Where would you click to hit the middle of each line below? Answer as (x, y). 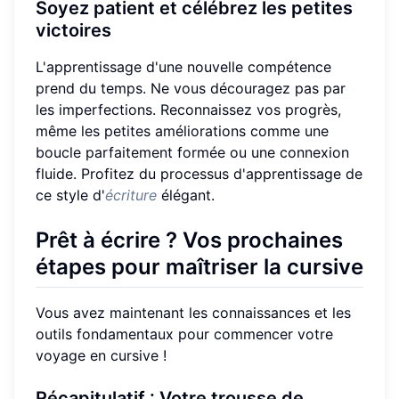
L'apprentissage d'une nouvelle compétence (183, 66)
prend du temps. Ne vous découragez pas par (191, 88)
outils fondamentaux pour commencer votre (184, 334)
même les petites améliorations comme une (182, 130)
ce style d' (70, 195)
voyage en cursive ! (101, 355)
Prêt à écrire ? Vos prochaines (189, 240)
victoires (73, 30)
